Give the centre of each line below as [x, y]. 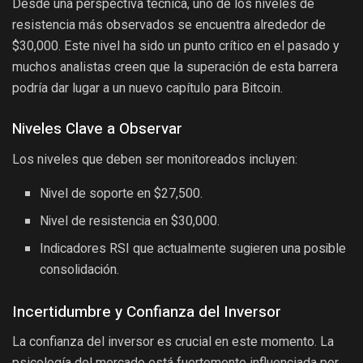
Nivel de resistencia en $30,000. [130, 221]
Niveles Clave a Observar [97, 129]
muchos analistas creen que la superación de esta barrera [175, 67]
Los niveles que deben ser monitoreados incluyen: [155, 159]
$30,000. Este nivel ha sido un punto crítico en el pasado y [176, 46]
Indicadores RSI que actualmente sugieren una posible [193, 248]
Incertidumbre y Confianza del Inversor [147, 312]
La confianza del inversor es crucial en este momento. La [173, 341]
